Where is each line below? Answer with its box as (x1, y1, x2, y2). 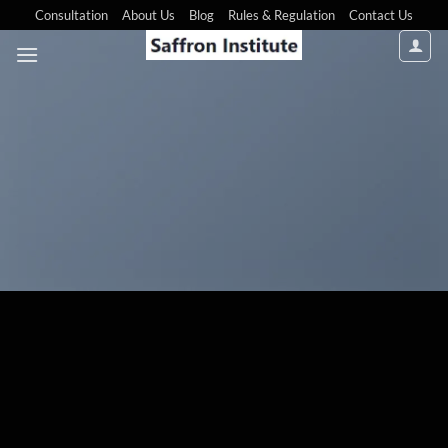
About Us (122, 7, 175, 23)
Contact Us (349, 7, 413, 23)
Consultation (35, 7, 108, 23)
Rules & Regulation (228, 7, 335, 23)
